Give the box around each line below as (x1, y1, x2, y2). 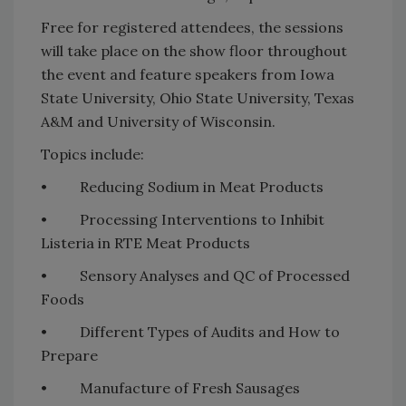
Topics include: (41, 145, 144, 163)
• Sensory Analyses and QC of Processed (41, 266, 350, 285)
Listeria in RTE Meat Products (41, 234, 250, 252)
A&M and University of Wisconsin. (41, 112, 275, 130)
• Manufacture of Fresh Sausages (41, 379, 300, 397)
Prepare (41, 346, 98, 364)
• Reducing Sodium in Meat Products (41, 178, 324, 196)
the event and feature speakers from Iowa (41, 65, 334, 83)
